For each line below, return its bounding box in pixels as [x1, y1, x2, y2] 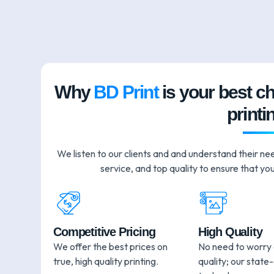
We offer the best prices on [53, 240, 168, 253]
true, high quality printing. [53, 255, 159, 268]
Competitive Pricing [53, 225, 155, 239]
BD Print [94, 82, 158, 103]
